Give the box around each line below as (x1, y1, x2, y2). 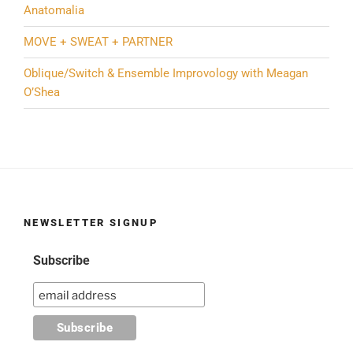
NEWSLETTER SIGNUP (24, 216, 158, 229)
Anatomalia (24, 3, 84, 18)
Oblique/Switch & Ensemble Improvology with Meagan (24, 66, 308, 81)
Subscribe (32, 253, 90, 269)
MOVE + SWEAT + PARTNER (24, 35, 173, 50)
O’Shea (24, 85, 60, 100)
